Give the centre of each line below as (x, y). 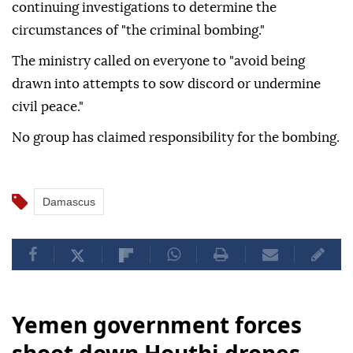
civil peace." (48, 107)
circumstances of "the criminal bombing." (138, 31)
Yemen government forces (157, 325)
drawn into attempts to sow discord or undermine (166, 84)
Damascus (69, 202)
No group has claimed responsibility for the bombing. (176, 138)
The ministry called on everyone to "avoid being (158, 61)
